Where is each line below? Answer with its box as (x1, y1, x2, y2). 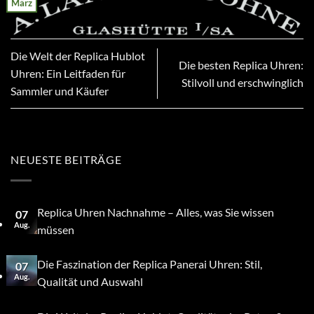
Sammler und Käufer (11, 84, 109, 98)
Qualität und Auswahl (36, 275, 143, 289)
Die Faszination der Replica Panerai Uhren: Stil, (36, 257, 262, 271)
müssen (36, 222, 74, 236)
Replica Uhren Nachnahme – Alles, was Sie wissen (36, 205, 274, 219)
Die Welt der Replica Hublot (11, 49, 145, 63)
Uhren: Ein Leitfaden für (11, 67, 125, 81)
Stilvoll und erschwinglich (182, 75, 303, 89)
